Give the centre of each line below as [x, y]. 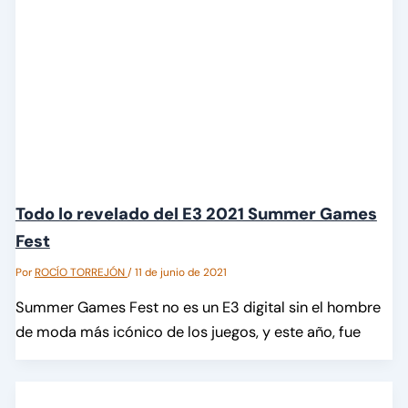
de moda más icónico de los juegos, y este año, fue [188, 332]
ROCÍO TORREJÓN [81, 272]
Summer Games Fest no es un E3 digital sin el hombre [198, 308]
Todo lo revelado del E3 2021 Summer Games [196, 214]
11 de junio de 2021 [180, 272]
